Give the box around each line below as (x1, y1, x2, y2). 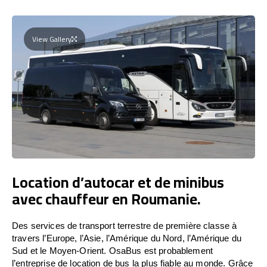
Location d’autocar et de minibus (12, 167, 224, 196)
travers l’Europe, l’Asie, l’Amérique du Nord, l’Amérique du (12, 232, 241, 243)
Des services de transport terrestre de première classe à (12, 220, 237, 231)
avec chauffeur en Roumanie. (12, 184, 201, 213)
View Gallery (32, 32, 72, 46)
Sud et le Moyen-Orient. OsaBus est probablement (12, 245, 213, 256)
